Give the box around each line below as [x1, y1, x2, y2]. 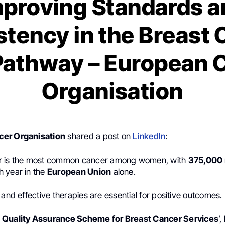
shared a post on [65, 131, 133, 142]
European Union [47, 166, 111, 177]
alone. [111, 166, 136, 177]
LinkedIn [133, 131, 166, 142]
